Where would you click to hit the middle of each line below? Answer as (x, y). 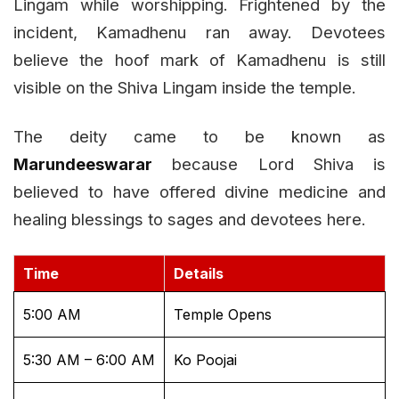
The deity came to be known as (199, 137)
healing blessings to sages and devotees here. (190, 220)
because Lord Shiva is (269, 164)
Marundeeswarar (83, 164)
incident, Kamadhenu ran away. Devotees (199, 33)
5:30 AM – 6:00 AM (89, 360)
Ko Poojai (205, 360)
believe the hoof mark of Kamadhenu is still (199, 60)
